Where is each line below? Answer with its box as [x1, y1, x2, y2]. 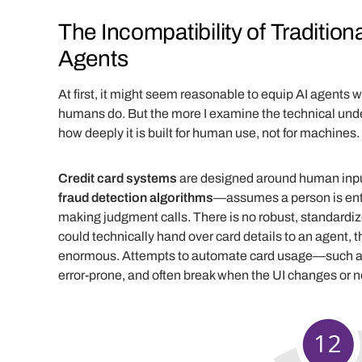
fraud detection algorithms [58, 191, 213, 205]
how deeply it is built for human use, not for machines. [58, 126, 360, 141]
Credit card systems [58, 171, 177, 186]
